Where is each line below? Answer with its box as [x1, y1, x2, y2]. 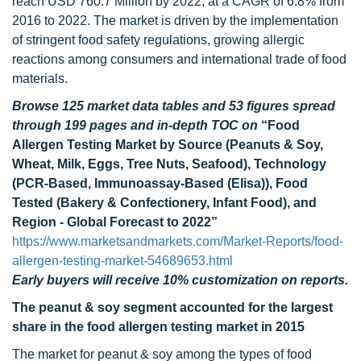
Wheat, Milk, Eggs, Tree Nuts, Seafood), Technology [12, 157, 326, 171]
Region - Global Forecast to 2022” [12, 215, 218, 229]
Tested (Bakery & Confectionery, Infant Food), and [12, 196, 317, 210]
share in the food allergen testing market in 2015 [12, 320, 305, 334]
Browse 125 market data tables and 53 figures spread [12, 99, 335, 113]
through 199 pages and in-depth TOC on [12, 118, 261, 132]
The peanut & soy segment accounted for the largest [12, 301, 333, 314]
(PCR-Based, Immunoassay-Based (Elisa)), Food [12, 176, 308, 190]
